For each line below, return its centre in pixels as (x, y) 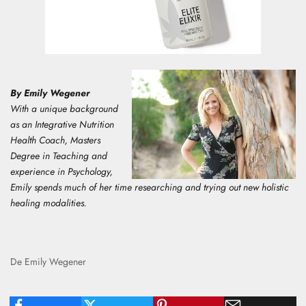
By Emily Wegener (50, 93)
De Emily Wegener (48, 261)
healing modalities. (48, 203)
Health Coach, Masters (55, 140)
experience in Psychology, (61, 171)
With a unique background (64, 108)
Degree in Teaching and (59, 155)
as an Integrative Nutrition (62, 124)
